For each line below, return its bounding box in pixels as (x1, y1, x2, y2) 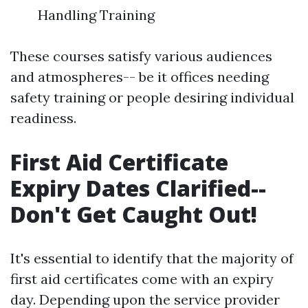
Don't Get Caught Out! (10, 199, 257, 229)
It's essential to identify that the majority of (10, 250, 294, 267)
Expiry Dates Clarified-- (10, 173, 266, 203)
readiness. (10, 109, 76, 126)
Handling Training (38, 6, 155, 23)
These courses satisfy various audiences (10, 47, 272, 65)
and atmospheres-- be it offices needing (10, 68, 269, 85)
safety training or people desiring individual (10, 89, 294, 106)
